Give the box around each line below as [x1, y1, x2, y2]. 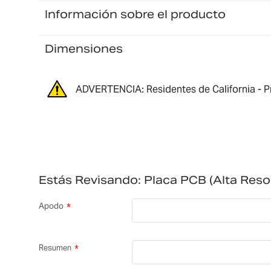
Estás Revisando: [38, 173, 141, 188]
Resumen [38, 243, 71, 253]
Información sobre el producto [44, 7, 226, 21]
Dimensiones [44, 41, 123, 56]
